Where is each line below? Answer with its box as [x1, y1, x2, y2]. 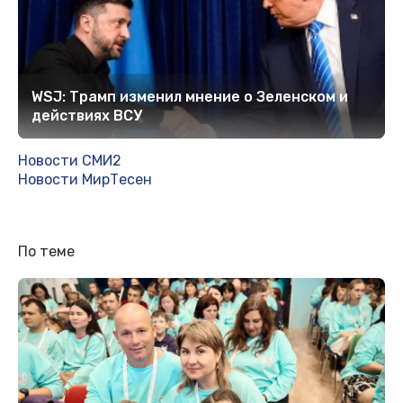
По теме [18, 243, 75, 261]
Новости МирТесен [18, 171, 152, 189]
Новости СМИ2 [18, 152, 121, 170]
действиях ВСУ [31, 107, 142, 125]
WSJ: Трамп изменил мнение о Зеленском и [31, 88, 348, 106]
